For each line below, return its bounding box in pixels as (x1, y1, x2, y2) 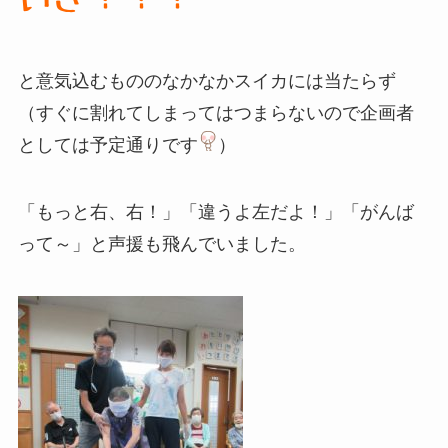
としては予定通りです (17, 134, 198, 155)
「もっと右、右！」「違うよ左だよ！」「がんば (17, 202, 414, 223)
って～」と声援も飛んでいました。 (17, 234, 306, 255)
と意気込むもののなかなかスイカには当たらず (17, 70, 396, 91)
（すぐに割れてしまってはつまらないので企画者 (17, 102, 414, 123)
